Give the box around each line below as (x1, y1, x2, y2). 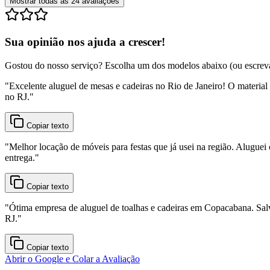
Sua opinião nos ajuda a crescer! (5, 35, 165, 48)
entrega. (5, 152, 35, 163)
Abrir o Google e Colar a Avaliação (5, 253, 140, 264)
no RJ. (5, 91, 30, 102)
